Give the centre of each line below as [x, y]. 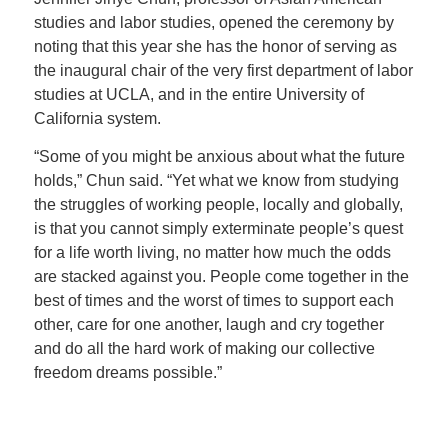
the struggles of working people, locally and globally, [218, 204]
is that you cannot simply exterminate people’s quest [218, 228]
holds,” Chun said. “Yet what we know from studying [216, 180]
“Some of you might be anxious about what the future [219, 156]
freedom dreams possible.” [127, 372]
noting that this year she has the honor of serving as [215, 47]
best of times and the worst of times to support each [213, 300]
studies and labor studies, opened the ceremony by [213, 23]
